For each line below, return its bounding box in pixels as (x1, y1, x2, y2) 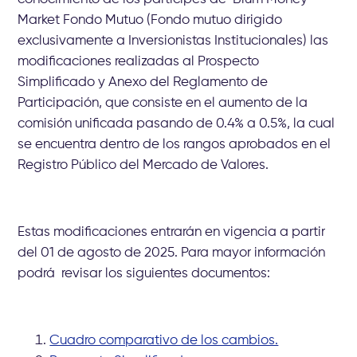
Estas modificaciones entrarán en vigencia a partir (18, 225, 326, 239)
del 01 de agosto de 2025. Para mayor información (18, 245, 326, 260)
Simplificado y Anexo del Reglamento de (18, 75, 269, 89)
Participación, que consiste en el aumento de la (18, 96, 308, 110)
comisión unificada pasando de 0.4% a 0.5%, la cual (18, 116, 335, 131)
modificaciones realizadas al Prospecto (18, 54, 260, 69)
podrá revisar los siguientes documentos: (18, 266, 271, 280)
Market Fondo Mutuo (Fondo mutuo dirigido (18, 13, 283, 27)
